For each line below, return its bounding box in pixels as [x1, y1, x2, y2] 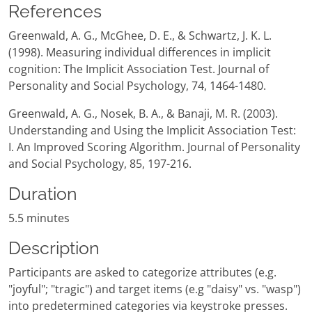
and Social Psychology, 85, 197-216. [8, 156, 192, 172]
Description [8, 237, 100, 259]
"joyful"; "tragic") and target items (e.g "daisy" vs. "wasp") [8, 281, 301, 297]
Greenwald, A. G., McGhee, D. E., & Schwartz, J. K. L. [8, 28, 272, 44]
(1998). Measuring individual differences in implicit [8, 45, 271, 61]
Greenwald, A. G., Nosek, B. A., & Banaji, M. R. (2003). [8, 106, 278, 122]
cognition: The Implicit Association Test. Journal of [8, 61, 269, 77]
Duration [8, 183, 77, 205]
